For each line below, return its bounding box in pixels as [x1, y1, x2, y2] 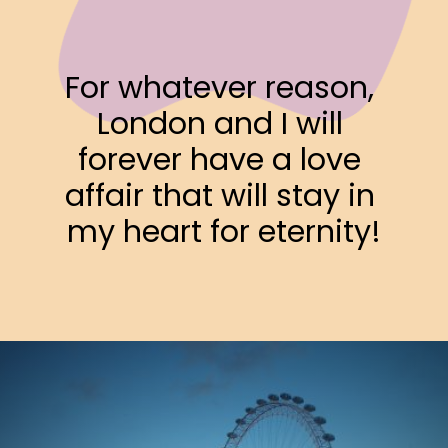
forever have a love [78, 137, 362, 181]
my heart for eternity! [66, 209, 381, 253]
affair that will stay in [64, 173, 375, 217]
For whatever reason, [65, 65, 375, 109]
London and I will [96, 101, 343, 145]
